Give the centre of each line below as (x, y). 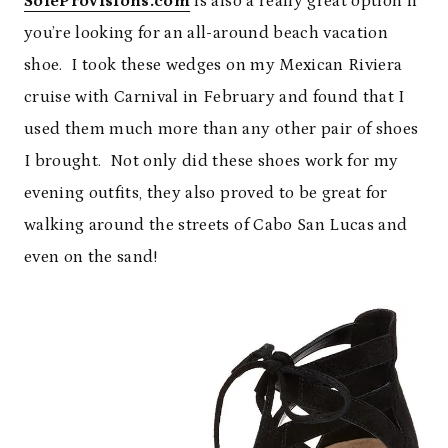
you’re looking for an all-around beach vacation (206, 33)
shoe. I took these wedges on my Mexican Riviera (213, 65)
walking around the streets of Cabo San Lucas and (216, 225)
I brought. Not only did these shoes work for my (211, 161)
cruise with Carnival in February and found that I (214, 97)
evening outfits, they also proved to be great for (206, 193)
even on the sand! (91, 257)
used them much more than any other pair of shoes (221, 129)
